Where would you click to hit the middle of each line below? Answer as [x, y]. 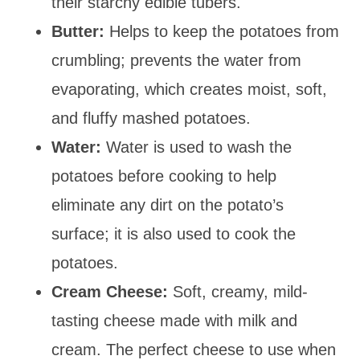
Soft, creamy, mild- [238, 291]
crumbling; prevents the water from [176, 60]
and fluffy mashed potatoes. [151, 118]
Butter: [80, 31]
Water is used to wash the [199, 147]
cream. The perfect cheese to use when [194, 349]
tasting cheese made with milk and [174, 320]
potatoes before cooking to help [164, 176]
